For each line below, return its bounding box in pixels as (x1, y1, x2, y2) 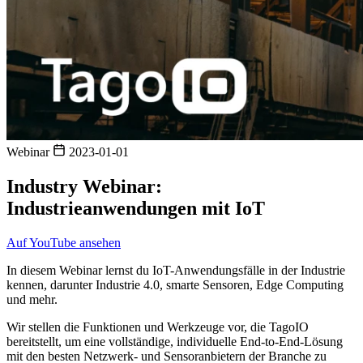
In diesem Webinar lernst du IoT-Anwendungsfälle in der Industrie (6, 263, 345, 277)
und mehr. (6, 292, 58, 306)
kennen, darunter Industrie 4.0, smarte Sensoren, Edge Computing (6, 277, 344, 292)
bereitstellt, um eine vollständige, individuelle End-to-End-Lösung (6, 334, 343, 348)
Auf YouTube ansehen (6, 235, 121, 250)
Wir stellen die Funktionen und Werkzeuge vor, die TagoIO (6, 319, 309, 334)
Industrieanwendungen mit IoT (6, 197, 265, 219)
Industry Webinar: (6, 175, 162, 197)
